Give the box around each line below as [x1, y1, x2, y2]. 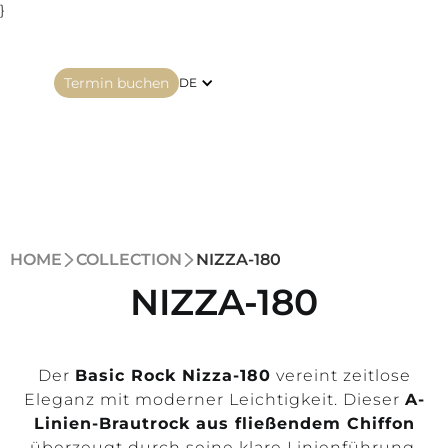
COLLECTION [76, 250, 182, 269]
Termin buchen [64, 73, 169, 92]
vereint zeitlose [270, 366, 411, 385]
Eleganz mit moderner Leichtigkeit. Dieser [23, 390, 405, 409]
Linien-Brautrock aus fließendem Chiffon [33, 414, 415, 433]
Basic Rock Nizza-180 [74, 366, 271, 385]
